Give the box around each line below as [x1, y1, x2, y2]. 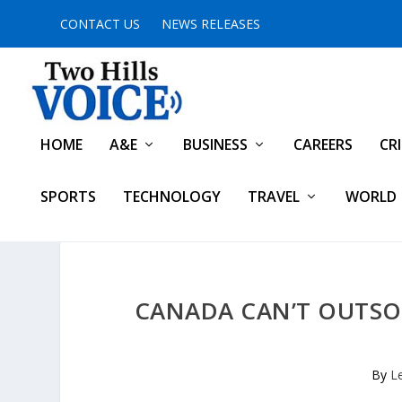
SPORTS [40, 187, 96, 206]
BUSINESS [183, 135, 248, 154]
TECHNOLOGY [123, 187, 221, 206]
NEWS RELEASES [162, 14, 261, 32]
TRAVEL [248, 187, 300, 206]
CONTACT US [60, 14, 141, 32]
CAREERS [293, 135, 353, 154]
